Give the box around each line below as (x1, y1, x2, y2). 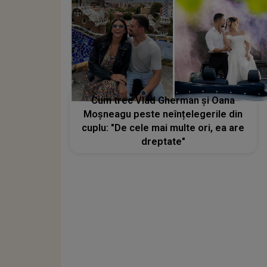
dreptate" (141, 136, 185, 148)
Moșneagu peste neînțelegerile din (83, 108, 243, 120)
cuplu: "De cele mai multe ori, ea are (82, 122, 245, 134)
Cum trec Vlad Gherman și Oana (91, 95, 235, 107)
